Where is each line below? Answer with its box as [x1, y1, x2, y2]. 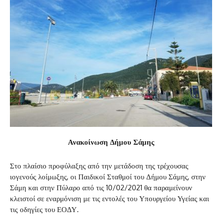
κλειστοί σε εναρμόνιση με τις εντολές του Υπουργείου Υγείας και [10, 193, 209, 203]
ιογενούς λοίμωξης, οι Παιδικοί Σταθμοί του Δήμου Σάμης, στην [10, 171, 206, 181]
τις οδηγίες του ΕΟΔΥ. [10, 204, 79, 214]
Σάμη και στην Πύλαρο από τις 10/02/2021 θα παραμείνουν [10, 182, 192, 192]
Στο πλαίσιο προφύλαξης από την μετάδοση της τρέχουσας [10, 161, 188, 170]
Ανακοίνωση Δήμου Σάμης [68, 137, 154, 147]
